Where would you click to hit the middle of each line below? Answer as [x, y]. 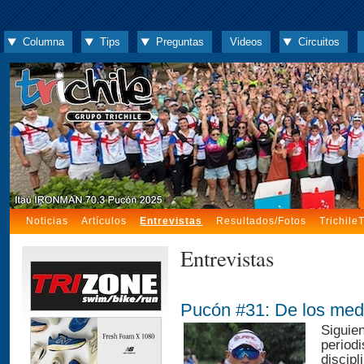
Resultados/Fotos [261, 221]
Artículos [104, 221]
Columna [43, 42]
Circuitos [319, 42]
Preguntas [180, 42]
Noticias [48, 221]
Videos [246, 42]
